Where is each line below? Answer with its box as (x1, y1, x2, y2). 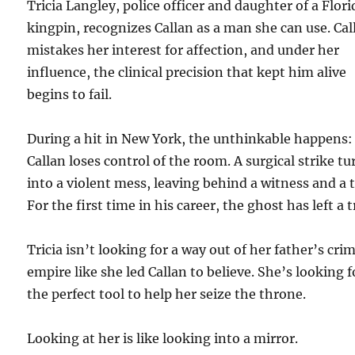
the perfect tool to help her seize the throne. (27, 286, 307, 303)
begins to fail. (27, 86, 113, 103)
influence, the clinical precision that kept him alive (27, 64, 347, 81)
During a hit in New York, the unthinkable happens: (27, 131, 353, 147)
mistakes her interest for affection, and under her (27, 42, 340, 59)
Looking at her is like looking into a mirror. (27, 330, 299, 347)
